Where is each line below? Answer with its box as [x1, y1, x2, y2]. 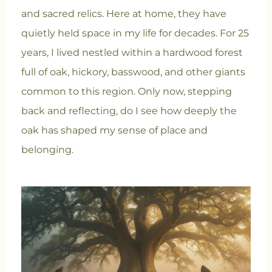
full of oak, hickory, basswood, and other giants [21, 66, 245, 78]
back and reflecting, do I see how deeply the [21, 105, 237, 117]
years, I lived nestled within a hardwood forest [21, 47, 243, 59]
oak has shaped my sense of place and [21, 124, 208, 137]
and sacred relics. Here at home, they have [21, 8, 226, 20]
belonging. [21, 144, 73, 156]
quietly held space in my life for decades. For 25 [21, 27, 249, 39]
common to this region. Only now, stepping [21, 86, 232, 98]
